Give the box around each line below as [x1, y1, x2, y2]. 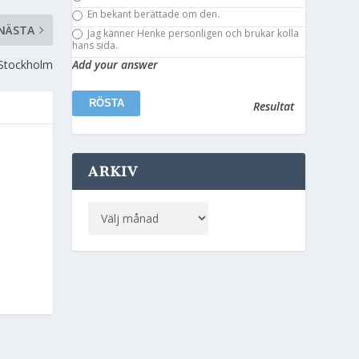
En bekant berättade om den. [84, 7, 220, 22]
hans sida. [72, 38, 119, 53]
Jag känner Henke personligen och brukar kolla [84, 26, 299, 40]
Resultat [252, 98, 294, 114]
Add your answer [72, 57, 159, 73]
